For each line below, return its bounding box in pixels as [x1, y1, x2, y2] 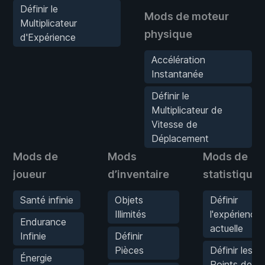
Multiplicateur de [151, 104, 222, 116]
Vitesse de [151, 118, 198, 130]
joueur [13, 167, 46, 180]
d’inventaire [108, 167, 169, 180]
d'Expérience [20, 31, 76, 43]
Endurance [20, 215, 66, 228]
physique [144, 27, 192, 40]
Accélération [151, 53, 205, 66]
